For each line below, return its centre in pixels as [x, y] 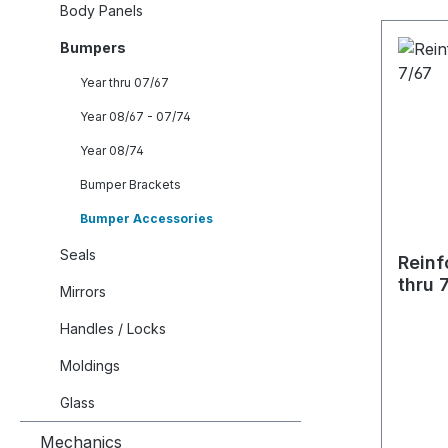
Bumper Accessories [146, 218]
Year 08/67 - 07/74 [135, 116]
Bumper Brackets [130, 184]
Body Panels [101, 10]
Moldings [90, 365]
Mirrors [83, 291]
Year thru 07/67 [124, 82]
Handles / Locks [113, 328]
